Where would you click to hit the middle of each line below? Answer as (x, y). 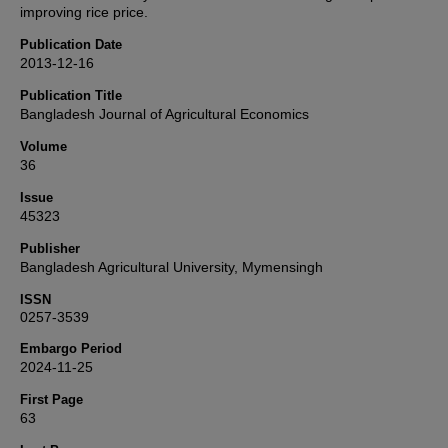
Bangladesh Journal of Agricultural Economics (164, 114)
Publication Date (71, 44)
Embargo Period (71, 348)
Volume (43, 146)
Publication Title (71, 95)
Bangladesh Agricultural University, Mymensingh (171, 267)
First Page (51, 399)
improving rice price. (84, 12)
